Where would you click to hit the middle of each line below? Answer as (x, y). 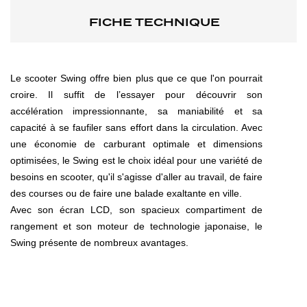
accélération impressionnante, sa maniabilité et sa (136, 111)
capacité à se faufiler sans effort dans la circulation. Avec (136, 127)
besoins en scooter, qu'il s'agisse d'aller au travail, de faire (136, 177)
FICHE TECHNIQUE (155, 22)
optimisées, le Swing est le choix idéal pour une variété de (136, 160)
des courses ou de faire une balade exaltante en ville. (126, 193)
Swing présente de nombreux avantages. (99, 243)
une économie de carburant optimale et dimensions (136, 144)
